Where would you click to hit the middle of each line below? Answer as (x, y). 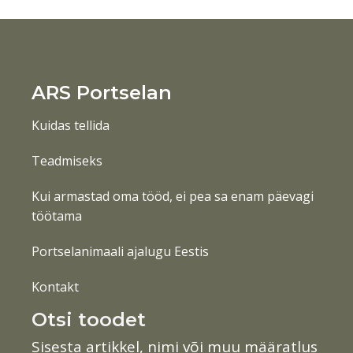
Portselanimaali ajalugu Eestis (120, 252)
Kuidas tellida (71, 126)
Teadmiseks (67, 161)
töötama (57, 216)
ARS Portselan (102, 93)
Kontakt (55, 287)
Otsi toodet (89, 320)
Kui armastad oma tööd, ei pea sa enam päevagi (173, 197)
